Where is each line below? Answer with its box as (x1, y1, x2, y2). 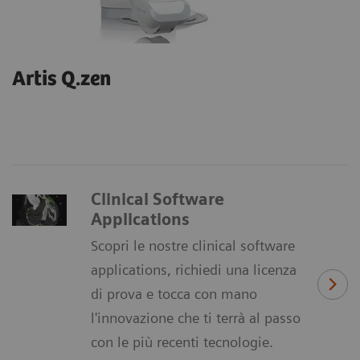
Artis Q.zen (12, 67, 111, 92)
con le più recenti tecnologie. (91, 333, 273, 351)
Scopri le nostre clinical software (91, 237, 295, 255)
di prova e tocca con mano (91, 285, 257, 303)
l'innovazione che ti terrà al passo (91, 309, 301, 327)
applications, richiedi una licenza (91, 261, 297, 279)
